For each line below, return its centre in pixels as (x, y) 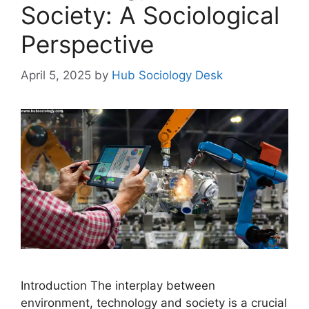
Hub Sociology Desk (167, 75)
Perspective (87, 44)
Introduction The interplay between (118, 286)
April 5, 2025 (56, 75)
